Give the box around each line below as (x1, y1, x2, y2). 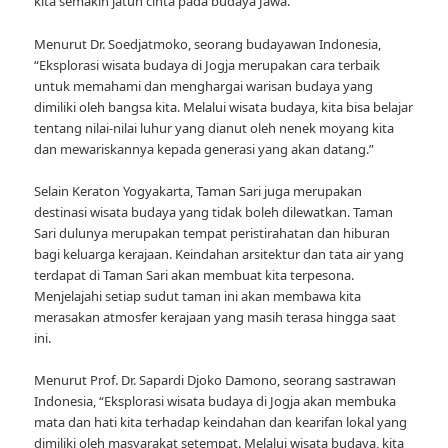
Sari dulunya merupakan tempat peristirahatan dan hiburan (34, 223, 391, 242)
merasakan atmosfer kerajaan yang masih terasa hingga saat (34, 307, 397, 326)
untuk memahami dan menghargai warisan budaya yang (34, 76, 374, 95)
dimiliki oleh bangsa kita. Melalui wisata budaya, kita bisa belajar (34, 97, 414, 116)
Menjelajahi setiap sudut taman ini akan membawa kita (34, 286, 362, 305)
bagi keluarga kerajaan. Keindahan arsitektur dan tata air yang (34, 244, 405, 263)
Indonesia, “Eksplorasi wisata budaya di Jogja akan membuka (34, 391, 397, 410)
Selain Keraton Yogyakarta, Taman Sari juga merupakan (34, 181, 363, 200)
